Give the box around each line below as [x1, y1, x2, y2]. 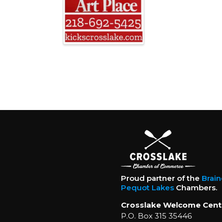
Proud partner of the [120, 173, 202, 183]
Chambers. [173, 183, 217, 193]
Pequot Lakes [120, 183, 174, 193]
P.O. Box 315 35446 [120, 211, 192, 221]
